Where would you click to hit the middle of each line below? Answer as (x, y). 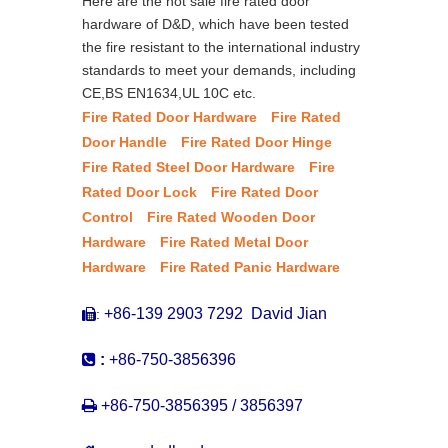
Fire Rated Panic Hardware (250, 266)
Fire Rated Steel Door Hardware (188, 166)
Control (107, 216)
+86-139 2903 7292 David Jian (215, 313)
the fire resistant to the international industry (221, 46)
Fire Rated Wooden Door (231, 216)
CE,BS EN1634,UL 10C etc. (171, 92)
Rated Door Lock (139, 191)
